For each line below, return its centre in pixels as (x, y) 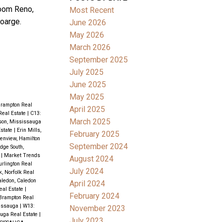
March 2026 (90, 47)
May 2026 (87, 35)
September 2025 (99, 59)
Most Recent (92, 10)
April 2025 (87, 109)
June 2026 (88, 22)
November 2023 (98, 208)
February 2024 (95, 196)
